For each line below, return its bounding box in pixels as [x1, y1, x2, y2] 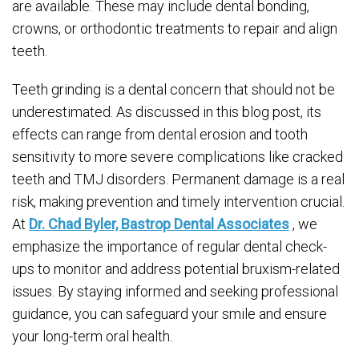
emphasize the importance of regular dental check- [12, 238, 327, 255]
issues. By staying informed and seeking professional [12, 283, 338, 300]
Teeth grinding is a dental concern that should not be [12, 81, 335, 98]
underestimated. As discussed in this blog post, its [12, 103, 321, 120]
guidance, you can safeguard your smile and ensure [12, 305, 327, 322]
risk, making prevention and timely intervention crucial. [12, 193, 345, 210]
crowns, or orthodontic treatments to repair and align [12, 20, 337, 37]
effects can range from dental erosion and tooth [12, 126, 308, 143]
